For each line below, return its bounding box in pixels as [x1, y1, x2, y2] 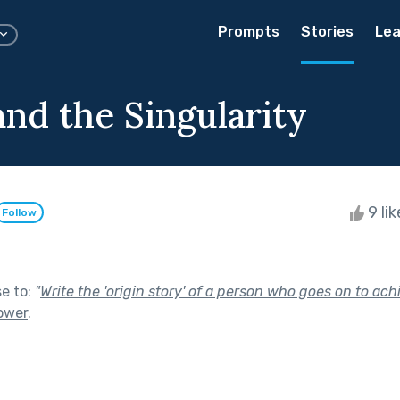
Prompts [218, 23, 279, 40]
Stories [301, 23, 354, 40]
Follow [2, 206, 37, 220]
